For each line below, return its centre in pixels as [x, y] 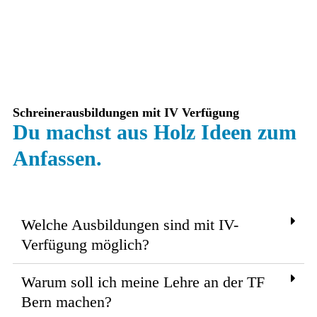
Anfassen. [57, 158]
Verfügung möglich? [85, 244]
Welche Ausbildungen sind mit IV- [130, 224]
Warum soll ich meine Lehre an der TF [143, 282]
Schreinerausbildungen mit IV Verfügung [126, 112]
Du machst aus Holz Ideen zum [155, 132]
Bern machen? [67, 301]
